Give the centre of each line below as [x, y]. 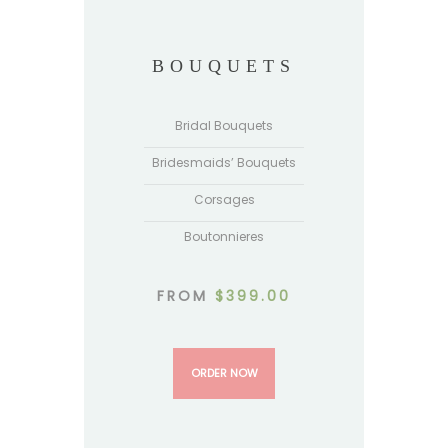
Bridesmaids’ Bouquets [224, 163]
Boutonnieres [224, 237]
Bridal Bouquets [224, 126]
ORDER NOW [224, 373]
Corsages [224, 200]
